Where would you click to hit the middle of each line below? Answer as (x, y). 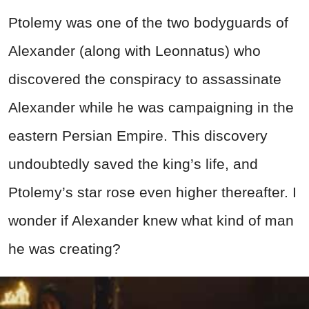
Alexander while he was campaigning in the (151, 107)
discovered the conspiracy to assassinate (145, 79)
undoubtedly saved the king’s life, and (133, 164)
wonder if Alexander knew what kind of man (151, 220)
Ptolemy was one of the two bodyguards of (148, 22)
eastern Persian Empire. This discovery (138, 136)
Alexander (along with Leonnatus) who (134, 51)
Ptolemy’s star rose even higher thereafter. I (152, 192)
